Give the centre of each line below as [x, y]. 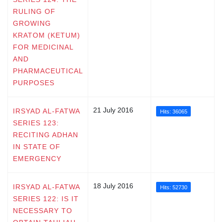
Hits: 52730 [173, 187]
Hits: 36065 [173, 111]
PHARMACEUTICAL [48, 71]
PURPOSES [34, 83]
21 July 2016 [113, 110]
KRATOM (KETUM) [47, 35]
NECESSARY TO [43, 210]
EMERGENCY [37, 158]
